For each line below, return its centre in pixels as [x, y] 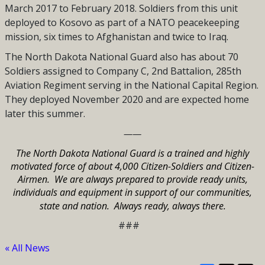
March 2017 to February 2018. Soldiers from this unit [121, 9]
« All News [27, 248]
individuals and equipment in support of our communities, [132, 193]
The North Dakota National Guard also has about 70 [121, 57]
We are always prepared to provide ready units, [151, 180]
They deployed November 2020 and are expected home [127, 100]
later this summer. [45, 114]
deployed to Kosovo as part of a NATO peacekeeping [122, 23]
